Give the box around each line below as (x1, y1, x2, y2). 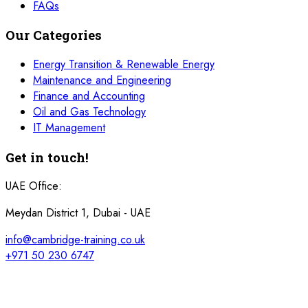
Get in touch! (5, 148, 89, 166)
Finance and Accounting (33, 88, 145, 104)
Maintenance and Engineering (33, 72, 171, 89)
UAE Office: (5, 178, 62, 195)
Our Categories (5, 26, 102, 44)
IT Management (33, 120, 105, 136)
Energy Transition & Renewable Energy (33, 56, 214, 73)
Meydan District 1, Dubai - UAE (5, 205, 151, 221)
